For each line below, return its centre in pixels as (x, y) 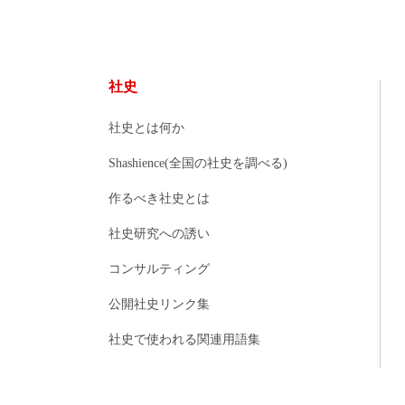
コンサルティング (159, 268)
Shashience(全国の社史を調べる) (198, 162)
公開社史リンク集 (159, 303)
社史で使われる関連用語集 (184, 339)
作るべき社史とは (159, 198)
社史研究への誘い (159, 233)
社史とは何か (146, 127)
